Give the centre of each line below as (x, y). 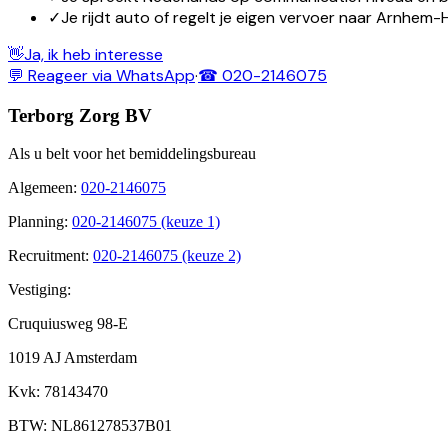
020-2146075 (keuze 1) (146, 222)
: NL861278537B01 (107, 426)
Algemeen (40, 188)
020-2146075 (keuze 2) (167, 256)
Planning (36, 222)
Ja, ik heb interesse (93, 54)
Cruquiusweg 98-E (68, 324)
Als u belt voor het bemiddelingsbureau (132, 154)
